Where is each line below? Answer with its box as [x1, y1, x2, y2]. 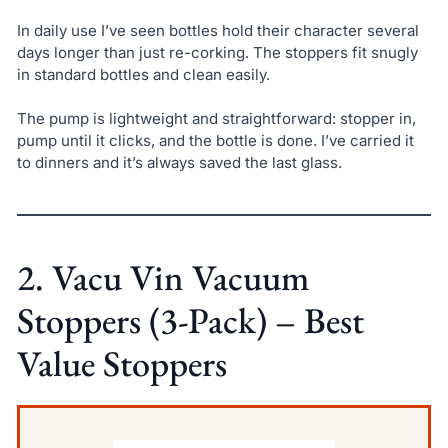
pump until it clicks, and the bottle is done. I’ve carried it [16, 131, 414, 151]
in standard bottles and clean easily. [16, 64, 270, 84]
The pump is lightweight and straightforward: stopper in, [16, 109, 416, 129]
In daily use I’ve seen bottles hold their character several [16, 20, 419, 40]
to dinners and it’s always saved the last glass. [16, 153, 342, 173]
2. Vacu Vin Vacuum [16, 254, 309, 302]
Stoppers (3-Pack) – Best [16, 297, 364, 345]
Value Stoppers [16, 340, 227, 388]
